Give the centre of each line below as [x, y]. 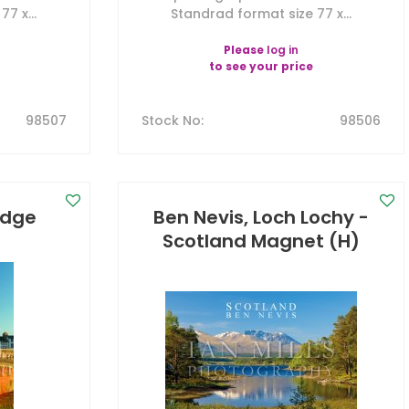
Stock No [171, 121]
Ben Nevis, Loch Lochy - [261, 217]
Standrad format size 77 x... [261, 14]
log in [282, 50]
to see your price [261, 66]
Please [245, 50]
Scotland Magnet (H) [261, 241]
